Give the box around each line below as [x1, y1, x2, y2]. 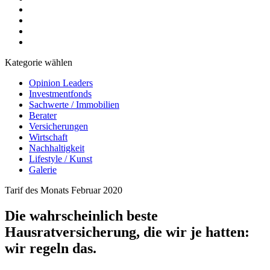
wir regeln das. [5, 240, 96, 256]
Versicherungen [29, 121, 88, 131]
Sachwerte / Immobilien [29, 99, 119, 110]
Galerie [29, 165, 57, 175]
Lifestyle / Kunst [29, 154, 92, 164]
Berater [29, 110, 57, 121]
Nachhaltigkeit [29, 143, 84, 153]
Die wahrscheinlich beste [5, 207, 158, 224]
